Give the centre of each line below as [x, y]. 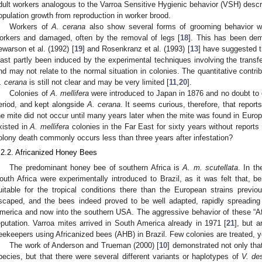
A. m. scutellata [211, 167]
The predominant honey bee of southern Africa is [96, 167]
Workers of [31, 27]
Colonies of [30, 94]
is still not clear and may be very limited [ [98, 82]
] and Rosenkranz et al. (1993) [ [136, 49]
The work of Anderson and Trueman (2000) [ [85, 245]
